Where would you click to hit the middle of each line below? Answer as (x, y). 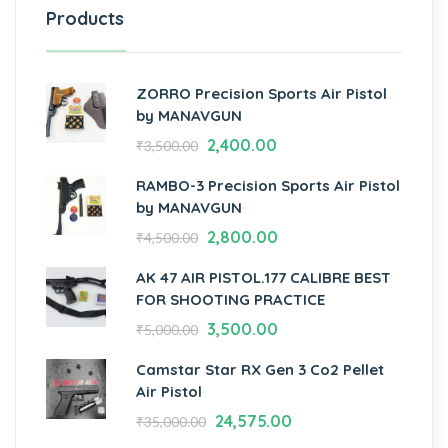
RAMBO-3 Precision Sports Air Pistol (268, 186)
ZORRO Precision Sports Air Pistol (261, 94)
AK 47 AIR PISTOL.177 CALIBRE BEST (263, 278)
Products (85, 19)
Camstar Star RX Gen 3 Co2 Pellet (260, 370)
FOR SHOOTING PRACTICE (230, 300)
